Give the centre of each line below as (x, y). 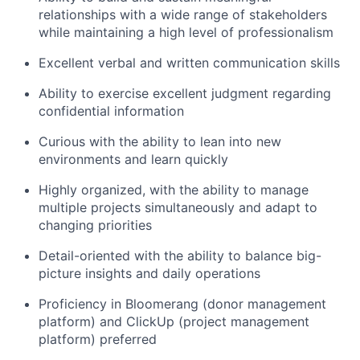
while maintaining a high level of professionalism (186, 32)
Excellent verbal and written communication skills (189, 62)
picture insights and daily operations (149, 273)
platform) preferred (98, 339)
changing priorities (95, 225)
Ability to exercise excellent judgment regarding (185, 93)
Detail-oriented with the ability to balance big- (180, 255)
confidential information (111, 110)
